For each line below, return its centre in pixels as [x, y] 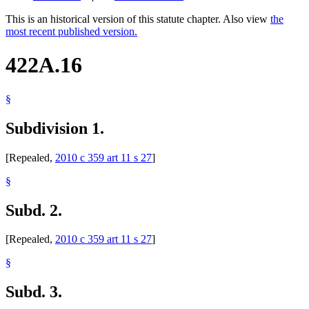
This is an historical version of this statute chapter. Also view [138, 19]
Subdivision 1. [55, 128]
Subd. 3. [34, 292]
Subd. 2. [34, 210]
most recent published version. [71, 31]
